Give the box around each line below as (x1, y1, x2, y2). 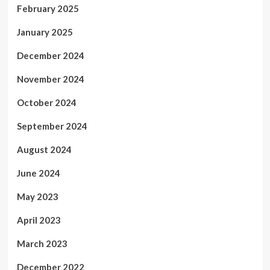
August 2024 (16, 144, 72, 155)
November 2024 (16, 74, 84, 84)
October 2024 (16, 97, 77, 108)
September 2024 (16, 121, 87, 131)
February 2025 (16, 3, 79, 14)
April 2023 (16, 215, 61, 225)
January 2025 (16, 27, 73, 37)
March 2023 (16, 238, 67, 249)
